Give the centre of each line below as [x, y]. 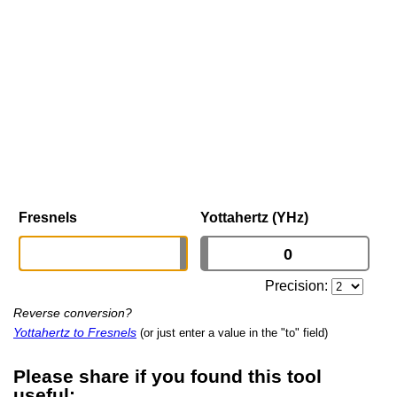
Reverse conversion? [73, 313]
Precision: [299, 286]
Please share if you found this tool [167, 376]
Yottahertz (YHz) [254, 218]
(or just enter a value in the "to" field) [234, 333]
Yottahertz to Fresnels [75, 333]
